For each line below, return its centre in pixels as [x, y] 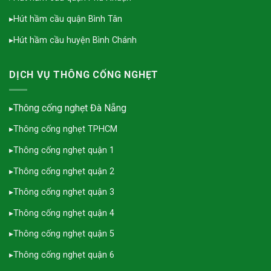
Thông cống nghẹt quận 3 [64, 192]
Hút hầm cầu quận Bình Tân [68, 19]
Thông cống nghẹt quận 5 [64, 234]
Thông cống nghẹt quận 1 [64, 150]
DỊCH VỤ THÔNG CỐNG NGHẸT [84, 75]
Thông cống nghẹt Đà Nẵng [70, 108]
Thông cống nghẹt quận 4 [64, 213]
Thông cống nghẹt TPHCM [65, 129]
